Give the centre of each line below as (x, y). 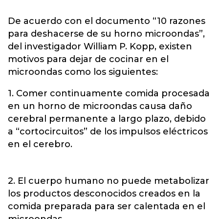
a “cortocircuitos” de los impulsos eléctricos (108, 131)
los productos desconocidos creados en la (104, 194)
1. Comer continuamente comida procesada (109, 93)
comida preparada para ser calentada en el (107, 206)
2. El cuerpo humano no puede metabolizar (109, 181)
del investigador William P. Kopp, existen (100, 46)
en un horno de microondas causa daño (100, 106)
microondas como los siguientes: (83, 72)
